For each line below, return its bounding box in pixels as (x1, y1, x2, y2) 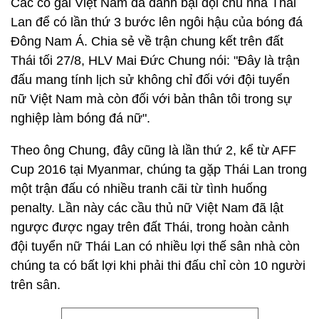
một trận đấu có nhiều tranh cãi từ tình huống (11, 182, 267, 196)
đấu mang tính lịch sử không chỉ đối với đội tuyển (11, 73, 290, 87)
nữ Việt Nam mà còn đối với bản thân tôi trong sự (11, 92, 292, 106)
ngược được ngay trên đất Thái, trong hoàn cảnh (11, 220, 289, 234)
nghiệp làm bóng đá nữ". (11, 111, 150, 125)
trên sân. (11, 278, 61, 292)
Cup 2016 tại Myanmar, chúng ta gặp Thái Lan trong (11, 162, 307, 177)
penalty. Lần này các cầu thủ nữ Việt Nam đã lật (11, 201, 283, 215)
